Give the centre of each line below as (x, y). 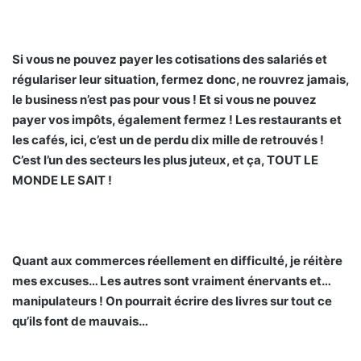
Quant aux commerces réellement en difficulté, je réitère (177, 260)
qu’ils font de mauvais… (80, 321)
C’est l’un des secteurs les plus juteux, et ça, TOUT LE (165, 160)
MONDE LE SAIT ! (62, 180)
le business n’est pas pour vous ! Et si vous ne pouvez (164, 99)
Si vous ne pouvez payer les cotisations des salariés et (170, 59)
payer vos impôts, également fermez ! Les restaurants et (177, 119)
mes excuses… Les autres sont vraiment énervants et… (171, 280)
